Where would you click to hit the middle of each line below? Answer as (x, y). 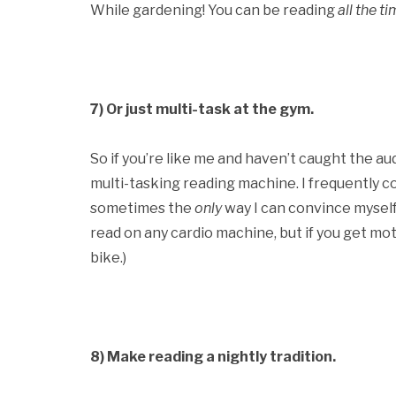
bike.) (108, 258)
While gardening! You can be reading (214, 10)
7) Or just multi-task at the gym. (202, 109)
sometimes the (142, 208)
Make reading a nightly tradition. (221, 357)
